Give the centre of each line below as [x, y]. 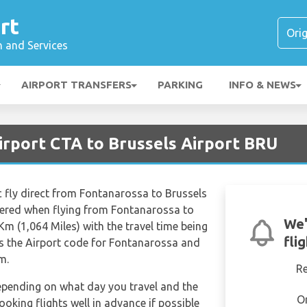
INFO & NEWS [262, 85]
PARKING [180, 85]
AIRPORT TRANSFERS [76, 85]
